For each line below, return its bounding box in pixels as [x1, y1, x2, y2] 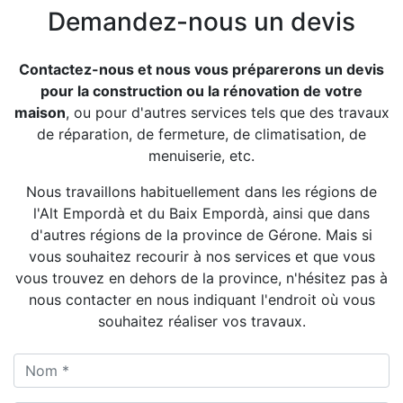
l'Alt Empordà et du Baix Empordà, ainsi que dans [33, 203, 370, 222]
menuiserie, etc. [148, 146, 255, 165]
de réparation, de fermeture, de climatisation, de [37, 124, 366, 143]
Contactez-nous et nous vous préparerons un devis [19, 59, 384, 78]
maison [13, 103, 66, 121]
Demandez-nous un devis [48, 5, 355, 37]
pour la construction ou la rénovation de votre [40, 81, 363, 100]
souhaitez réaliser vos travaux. [97, 311, 306, 330]
